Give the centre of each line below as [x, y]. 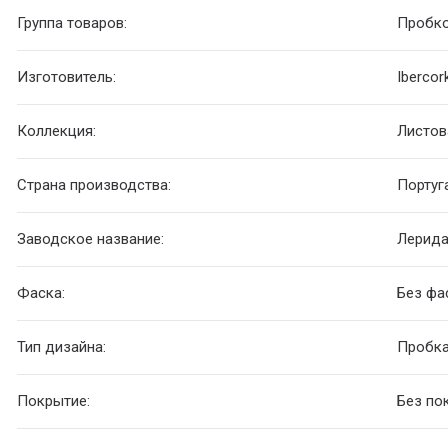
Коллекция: [57, 131]
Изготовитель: [67, 77]
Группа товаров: [72, 23]
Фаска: [41, 293]
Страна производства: [94, 185]
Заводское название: [91, 239]
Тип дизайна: [62, 347]
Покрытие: [56, 401]
